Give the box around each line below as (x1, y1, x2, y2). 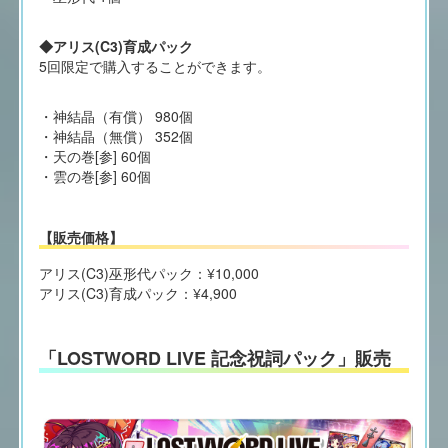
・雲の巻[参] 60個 (38, 166, 151, 187)
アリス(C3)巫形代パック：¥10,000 (38, 263, 259, 284)
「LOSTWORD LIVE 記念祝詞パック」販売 (38, 344, 391, 371)
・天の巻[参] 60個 (38, 146, 151, 167)
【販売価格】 (38, 227, 123, 248)
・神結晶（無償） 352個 (38, 126, 193, 147)
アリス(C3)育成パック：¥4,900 (38, 283, 237, 304)
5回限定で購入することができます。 (38, 56, 271, 77)
